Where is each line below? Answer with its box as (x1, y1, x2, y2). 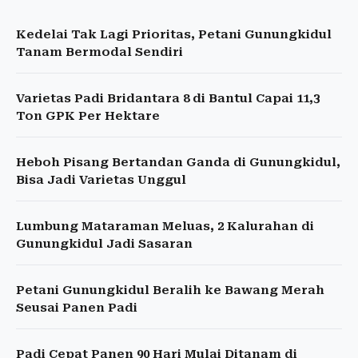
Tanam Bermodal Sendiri (16, 45, 183, 60)
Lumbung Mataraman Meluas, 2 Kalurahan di (16, 219, 314, 234)
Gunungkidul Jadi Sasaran (16, 237, 193, 252)
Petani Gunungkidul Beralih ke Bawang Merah (16, 283, 324, 298)
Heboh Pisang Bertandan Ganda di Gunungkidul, (16, 155, 340, 170)
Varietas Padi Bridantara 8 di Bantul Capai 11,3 (16, 91, 320, 106)
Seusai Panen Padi (16, 300, 137, 316)
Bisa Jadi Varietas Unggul (16, 173, 186, 188)
